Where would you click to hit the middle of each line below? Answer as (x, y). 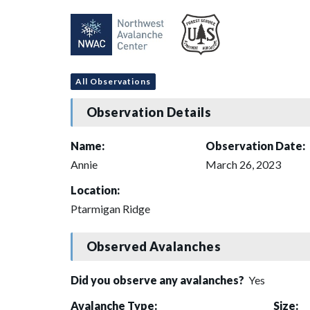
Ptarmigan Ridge (110, 208)
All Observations (113, 81)
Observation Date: (255, 145)
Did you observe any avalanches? (158, 280)
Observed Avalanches (154, 247)
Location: (95, 190)
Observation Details (149, 112)
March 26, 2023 (243, 164)
